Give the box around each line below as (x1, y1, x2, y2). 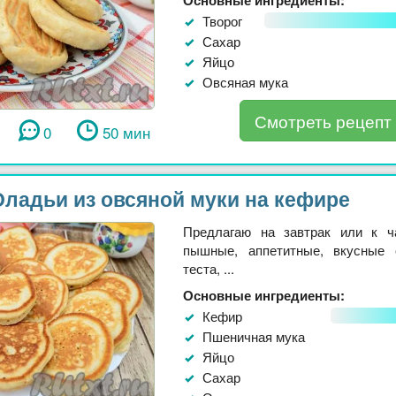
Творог (202, 11, 242, 30)
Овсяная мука (202, 72, 288, 91)
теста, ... (183, 258, 234, 278)
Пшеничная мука (202, 326, 305, 346)
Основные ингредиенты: (183, 285, 345, 305)
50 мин (102, 121, 150, 144)
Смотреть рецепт (254, 108, 392, 133)
